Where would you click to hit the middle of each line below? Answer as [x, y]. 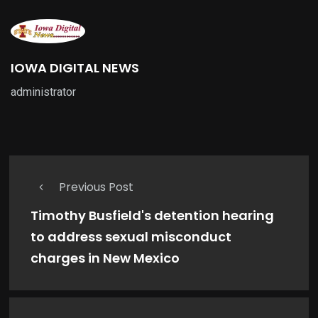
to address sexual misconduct [131, 237]
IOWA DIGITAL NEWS [75, 68]
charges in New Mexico [105, 258]
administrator [43, 92]
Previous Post [96, 187]
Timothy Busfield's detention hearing [152, 216]
